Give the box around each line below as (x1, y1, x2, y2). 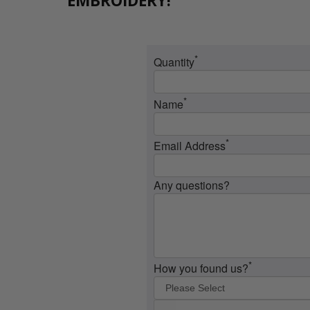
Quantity (154, 54, 195, 71)
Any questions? (154, 176, 230, 193)
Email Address (154, 137, 226, 154)
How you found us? (154, 260, 249, 277)
